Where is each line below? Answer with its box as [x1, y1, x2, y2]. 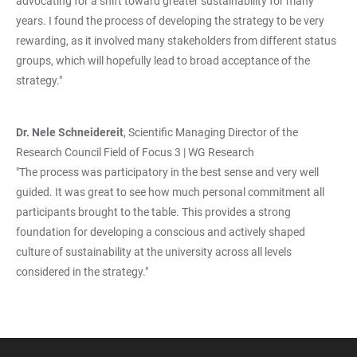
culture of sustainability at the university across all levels [16, 245, 292, 258]
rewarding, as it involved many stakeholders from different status [16, 34, 336, 47]
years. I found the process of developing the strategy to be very [16, 14, 324, 27]
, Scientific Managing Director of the [124, 126, 298, 139]
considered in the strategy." [16, 265, 148, 278]
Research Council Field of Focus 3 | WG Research [16, 146, 254, 159]
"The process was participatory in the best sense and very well [16, 166, 319, 178]
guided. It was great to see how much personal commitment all [16, 186, 324, 198]
